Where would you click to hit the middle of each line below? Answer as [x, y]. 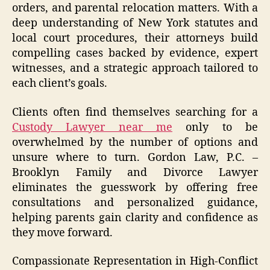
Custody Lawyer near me [92, 127]
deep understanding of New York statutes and [135, 24]
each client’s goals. [60, 84]
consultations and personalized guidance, [135, 202]
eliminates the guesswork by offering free [135, 187]
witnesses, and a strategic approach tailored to [135, 69]
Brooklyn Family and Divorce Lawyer [135, 172]
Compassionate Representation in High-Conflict [135, 262]
